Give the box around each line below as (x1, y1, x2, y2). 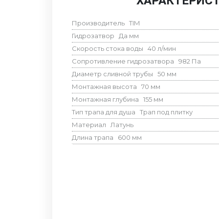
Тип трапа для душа (72, 108, 139, 116)
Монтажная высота (72, 82, 140, 90)
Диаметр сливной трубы (72, 69, 156, 78)
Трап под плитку (138, 108, 193, 116)
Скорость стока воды (72, 44, 147, 52)
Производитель (72, 19, 128, 27)
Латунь (109, 120, 134, 129)
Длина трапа (72, 133, 117, 141)
